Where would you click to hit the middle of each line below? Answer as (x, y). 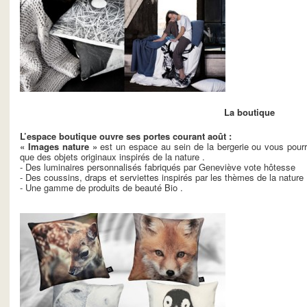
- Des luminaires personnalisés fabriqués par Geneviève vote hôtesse (158, 167)
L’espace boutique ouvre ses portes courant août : (126, 136)
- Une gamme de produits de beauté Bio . (101, 188)
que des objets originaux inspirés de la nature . (112, 157)
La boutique (249, 112)
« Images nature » (59, 147)
